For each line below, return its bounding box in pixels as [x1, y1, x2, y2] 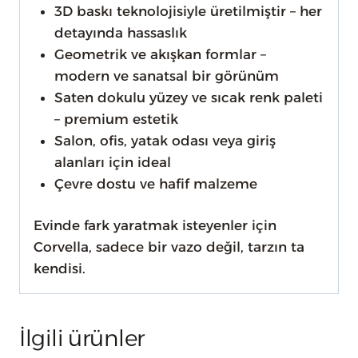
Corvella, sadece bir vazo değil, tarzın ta [34, 239, 304, 256]
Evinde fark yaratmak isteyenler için [34, 217, 276, 234]
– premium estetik [54, 110, 178, 127]
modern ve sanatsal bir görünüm [54, 67, 279, 84]
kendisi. [34, 261, 86, 277]
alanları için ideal [54, 153, 171, 170]
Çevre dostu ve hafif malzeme [54, 175, 257, 192]
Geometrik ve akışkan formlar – [54, 46, 266, 62]
